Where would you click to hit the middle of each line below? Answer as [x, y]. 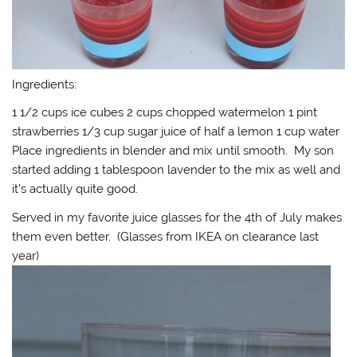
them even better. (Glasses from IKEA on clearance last [166, 236]
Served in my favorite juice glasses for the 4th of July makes [177, 217]
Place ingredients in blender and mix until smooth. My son [173, 151]
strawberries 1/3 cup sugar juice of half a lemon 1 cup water [176, 132]
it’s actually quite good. [75, 189]
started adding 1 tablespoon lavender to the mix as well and [177, 170]
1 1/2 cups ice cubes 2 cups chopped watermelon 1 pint [165, 113]
